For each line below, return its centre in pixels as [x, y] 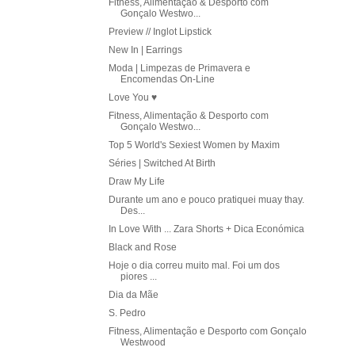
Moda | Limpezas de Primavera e [179, 69]
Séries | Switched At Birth [162, 164]
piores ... [138, 277]
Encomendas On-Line [167, 80]
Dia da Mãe [133, 295]
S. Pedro [127, 313]
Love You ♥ [132, 98]
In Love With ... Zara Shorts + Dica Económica [206, 229]
